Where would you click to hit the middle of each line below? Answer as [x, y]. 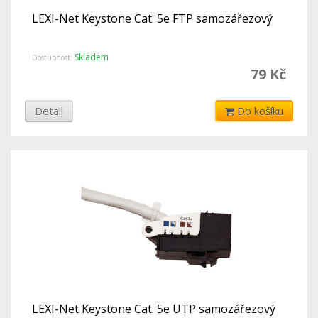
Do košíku [260, 110]
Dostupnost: [53, 57]
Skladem [92, 57]
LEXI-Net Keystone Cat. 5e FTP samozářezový [152, 19]
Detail [49, 110]
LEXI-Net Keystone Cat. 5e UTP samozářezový [154, 308]
